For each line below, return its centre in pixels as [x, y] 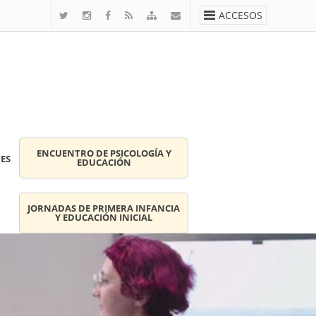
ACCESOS [240, 15]
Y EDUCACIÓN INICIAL [104, 218]
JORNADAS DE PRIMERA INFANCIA [104, 208]
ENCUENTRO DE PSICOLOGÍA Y [104, 153]
